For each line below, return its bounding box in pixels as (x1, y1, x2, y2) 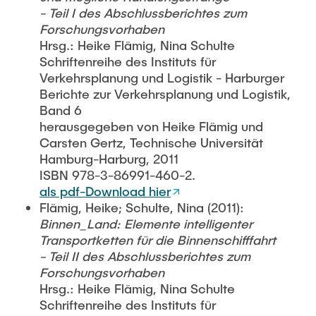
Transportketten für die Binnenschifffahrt (39, 232, 276, 248)
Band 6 (39, 102, 82, 118)
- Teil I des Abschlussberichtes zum (39, 5, 247, 20)
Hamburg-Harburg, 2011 (39, 151, 178, 166)
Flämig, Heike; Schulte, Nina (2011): (39, 200, 244, 215)
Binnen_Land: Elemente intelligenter (39, 216, 253, 231)
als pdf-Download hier (39, 183, 171, 199)
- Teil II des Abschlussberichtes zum (39, 248, 250, 264)
